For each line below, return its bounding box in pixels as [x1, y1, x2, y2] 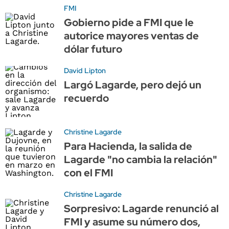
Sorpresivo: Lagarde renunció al [64, 201, 219, 215]
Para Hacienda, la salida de [64, 139, 192, 153]
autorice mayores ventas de [64, 29, 199, 42]
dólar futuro [64, 42, 122, 56]
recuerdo [64, 91, 109, 105]
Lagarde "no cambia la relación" [64, 152, 217, 166]
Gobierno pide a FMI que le [64, 15, 194, 29]
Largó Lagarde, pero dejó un [64, 78, 201, 91]
